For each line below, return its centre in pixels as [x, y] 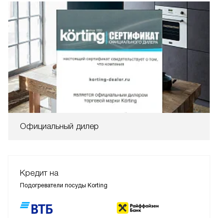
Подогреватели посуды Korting [64, 185]
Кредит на [39, 173]
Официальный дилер [59, 126]
